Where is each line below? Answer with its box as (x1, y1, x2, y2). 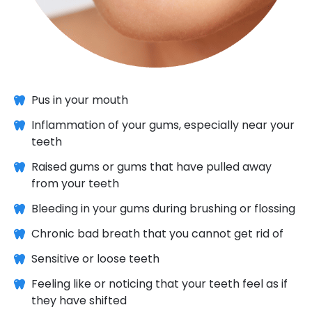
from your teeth (31, 175, 119, 192)
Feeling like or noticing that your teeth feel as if (31, 275, 288, 292)
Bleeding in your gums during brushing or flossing (31, 200, 295, 217)
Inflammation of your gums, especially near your (31, 116, 295, 133)
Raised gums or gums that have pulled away (31, 158, 272, 175)
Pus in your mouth (31, 91, 128, 108)
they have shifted (31, 292, 127, 309)
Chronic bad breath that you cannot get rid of (31, 225, 283, 242)
